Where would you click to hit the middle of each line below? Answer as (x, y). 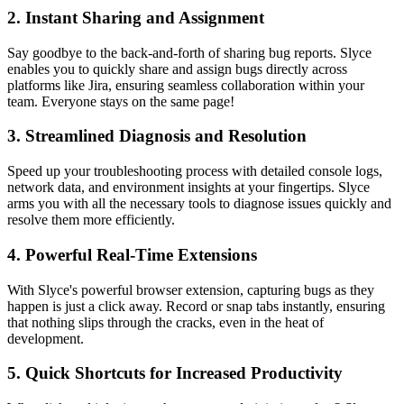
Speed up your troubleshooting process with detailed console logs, (195, 171)
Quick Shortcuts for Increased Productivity (184, 373)
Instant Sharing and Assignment (145, 17)
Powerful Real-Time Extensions (141, 254)
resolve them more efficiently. (91, 220)
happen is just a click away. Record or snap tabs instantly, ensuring (196, 306)
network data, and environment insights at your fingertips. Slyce (188, 188)
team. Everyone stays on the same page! (121, 101)
